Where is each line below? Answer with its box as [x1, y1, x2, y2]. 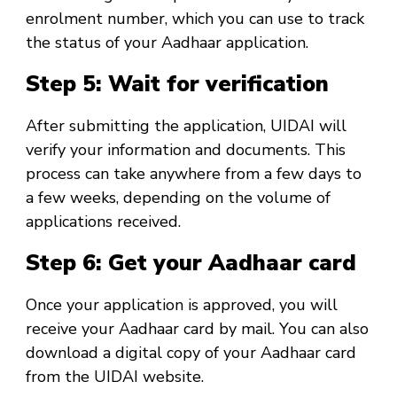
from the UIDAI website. [26, 365, 204, 387]
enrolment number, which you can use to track [26, 7, 364, 29]
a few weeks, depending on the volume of [26, 186, 331, 208]
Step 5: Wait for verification [26, 69, 329, 100]
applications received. [26, 210, 181, 232]
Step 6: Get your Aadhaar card [26, 248, 356, 279]
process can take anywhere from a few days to [26, 162, 362, 184]
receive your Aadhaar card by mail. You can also [26, 317, 369, 339]
